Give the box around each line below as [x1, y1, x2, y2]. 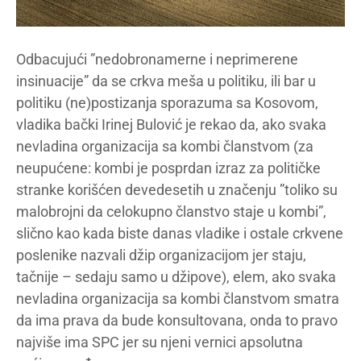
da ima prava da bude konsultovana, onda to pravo [16, 311, 338, 329]
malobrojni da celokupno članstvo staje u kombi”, [16, 202, 326, 220]
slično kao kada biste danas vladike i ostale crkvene [16, 224, 343, 242]
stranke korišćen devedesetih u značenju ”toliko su [16, 180, 338, 198]
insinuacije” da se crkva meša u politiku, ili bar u [16, 72, 316, 89]
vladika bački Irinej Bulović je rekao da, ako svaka [16, 115, 326, 133]
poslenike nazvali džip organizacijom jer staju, [16, 246, 306, 263]
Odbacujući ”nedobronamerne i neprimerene [16, 50, 298, 68]
